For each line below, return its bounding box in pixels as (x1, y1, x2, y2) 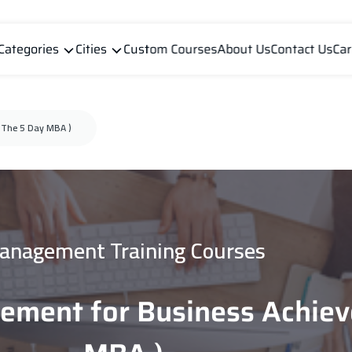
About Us (217, 39, 270, 59)
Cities (75, 39, 107, 59)
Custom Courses (123, 39, 217, 59)
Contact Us (270, 39, 332, 59)
